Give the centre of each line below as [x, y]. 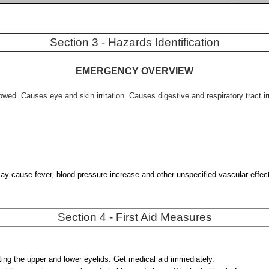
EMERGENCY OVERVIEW [134, 71]
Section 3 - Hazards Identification [134, 42]
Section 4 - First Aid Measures [134, 217]
